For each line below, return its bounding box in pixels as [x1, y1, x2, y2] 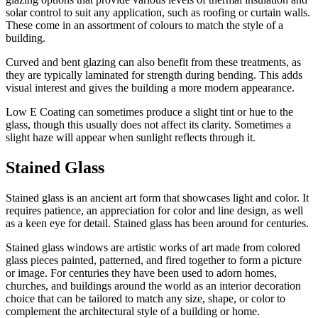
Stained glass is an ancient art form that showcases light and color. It [6, 191, 309, 204]
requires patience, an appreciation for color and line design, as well [6, 204, 303, 216]
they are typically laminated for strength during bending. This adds [6, 69, 302, 81]
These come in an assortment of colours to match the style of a [6, 19, 283, 31]
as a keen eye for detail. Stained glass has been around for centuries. [6, 216, 309, 229]
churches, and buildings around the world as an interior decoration [6, 279, 301, 292]
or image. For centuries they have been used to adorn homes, [6, 266, 277, 279]
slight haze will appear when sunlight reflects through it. [6, 131, 256, 143]
